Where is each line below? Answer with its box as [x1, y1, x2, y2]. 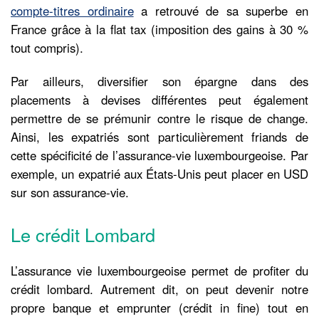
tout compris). [11, 38, 83, 56]
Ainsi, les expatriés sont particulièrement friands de [11, 127, 308, 145]
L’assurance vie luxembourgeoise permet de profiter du [11, 261, 308, 279]
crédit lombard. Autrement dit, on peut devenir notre [11, 280, 308, 298]
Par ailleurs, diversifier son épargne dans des [11, 72, 308, 90]
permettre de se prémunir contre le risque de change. [11, 109, 308, 127]
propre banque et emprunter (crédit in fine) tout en [11, 298, 308, 316]
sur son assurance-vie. [11, 183, 129, 201]
